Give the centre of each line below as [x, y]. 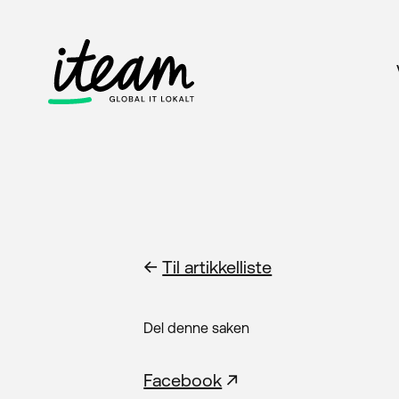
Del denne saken [197, 327]
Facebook [183, 379]
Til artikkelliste [217, 266]
